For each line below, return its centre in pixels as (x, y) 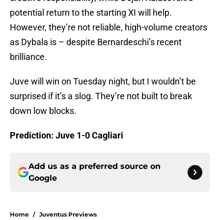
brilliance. (28, 57)
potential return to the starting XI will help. (91, 13)
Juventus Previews (68, 215)
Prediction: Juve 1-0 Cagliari (68, 136)
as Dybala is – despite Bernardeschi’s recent (96, 42)
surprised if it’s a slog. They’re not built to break (101, 96)
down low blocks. (43, 111)
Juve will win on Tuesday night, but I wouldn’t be (103, 82)
